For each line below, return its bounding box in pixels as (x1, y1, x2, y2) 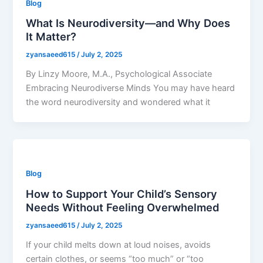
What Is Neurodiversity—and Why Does (26, 16, 231, 30)
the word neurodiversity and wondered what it (26, 97, 211, 108)
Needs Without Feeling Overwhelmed (26, 200, 220, 214)
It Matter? (26, 30, 77, 43)
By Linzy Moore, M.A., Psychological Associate (26, 69, 213, 80)
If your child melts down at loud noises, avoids (26, 239, 211, 250)
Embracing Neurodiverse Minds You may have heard (26, 83, 235, 94)
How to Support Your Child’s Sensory (26, 187, 218, 200)
